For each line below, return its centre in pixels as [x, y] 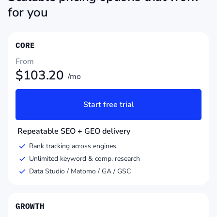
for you [28, 13]
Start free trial [108, 105]
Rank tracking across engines [73, 146]
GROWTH [30, 206]
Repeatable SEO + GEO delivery [74, 132]
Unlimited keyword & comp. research [85, 159]
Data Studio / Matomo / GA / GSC [80, 171]
